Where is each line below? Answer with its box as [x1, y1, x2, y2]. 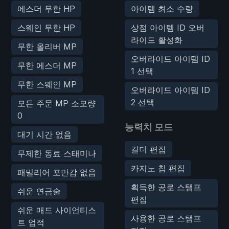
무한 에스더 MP [17, 60, 77, 71]
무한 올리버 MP [17, 41, 77, 52]
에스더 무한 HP [17, 3, 75, 14]
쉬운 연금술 [17, 186, 61, 196]
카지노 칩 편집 [131, 163, 185, 173]
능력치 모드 [125, 121, 173, 132]
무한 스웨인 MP [17, 79, 77, 89]
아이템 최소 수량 [131, 3, 193, 14]
